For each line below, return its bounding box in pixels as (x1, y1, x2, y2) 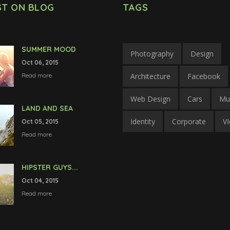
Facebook (187, 71, 220, 81)
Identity (130, 116, 155, 126)
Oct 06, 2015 (21, 58, 59, 66)
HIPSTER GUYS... (21, 162, 78, 172)
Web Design (130, 93, 170, 104)
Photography (130, 48, 174, 59)
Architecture (130, 71, 170, 81)
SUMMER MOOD (21, 44, 76, 54)
